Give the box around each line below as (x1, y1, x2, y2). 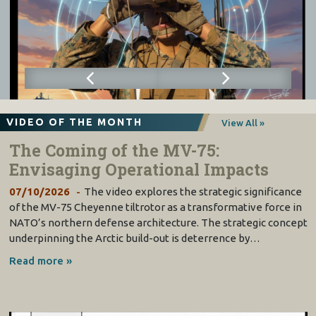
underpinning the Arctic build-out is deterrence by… (8, 231, 260, 244)
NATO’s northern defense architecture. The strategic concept (8, 216, 308, 229)
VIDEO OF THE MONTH (6, 116, 142, 128)
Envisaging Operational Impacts (8, 158, 269, 180)
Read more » (8, 254, 72, 267)
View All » (221, 117, 265, 128)
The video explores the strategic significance (83, 185, 302, 197)
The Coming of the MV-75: (8, 139, 219, 161)
